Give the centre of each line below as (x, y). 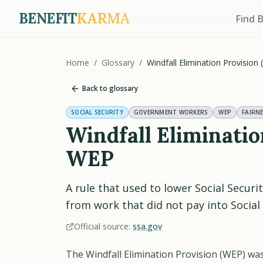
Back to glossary (110, 88)
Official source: (103, 226)
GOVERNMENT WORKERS (171, 112)
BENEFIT (48, 18)
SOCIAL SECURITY (97, 112)
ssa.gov (147, 226)
